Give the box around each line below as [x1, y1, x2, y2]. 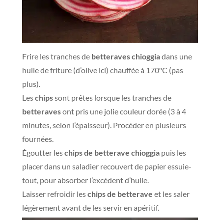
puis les [159, 147, 186, 157]
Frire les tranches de [22, 51, 91, 61]
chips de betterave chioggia [62, 147, 160, 157]
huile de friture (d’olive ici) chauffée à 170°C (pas [22, 65, 183, 75]
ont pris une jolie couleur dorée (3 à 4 [60, 106, 186, 116]
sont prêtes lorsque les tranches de [53, 92, 171, 102]
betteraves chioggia [91, 51, 160, 61]
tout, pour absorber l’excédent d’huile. [22, 175, 149, 185]
